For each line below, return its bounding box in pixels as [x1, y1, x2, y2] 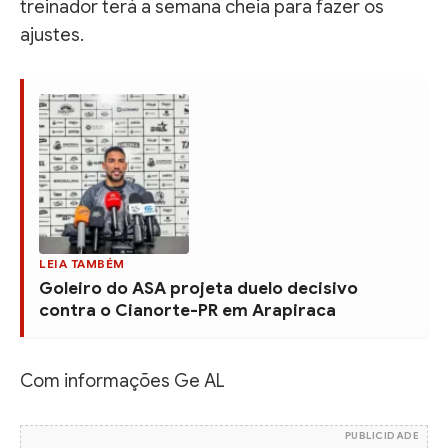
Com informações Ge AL [20, 369, 225, 392]
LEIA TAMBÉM [39, 255, 125, 271]
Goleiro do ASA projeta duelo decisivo [39, 277, 358, 299]
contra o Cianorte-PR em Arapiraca [39, 299, 336, 321]
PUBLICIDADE [344, 428, 419, 442]
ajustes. [20, 23, 84, 46]
